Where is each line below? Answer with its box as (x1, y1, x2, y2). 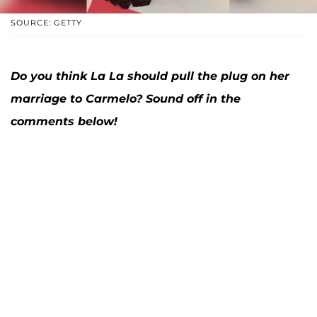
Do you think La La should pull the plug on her (11, 69, 289, 83)
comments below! (11, 114, 117, 128)
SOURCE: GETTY (11, 17, 82, 28)
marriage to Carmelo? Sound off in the (11, 91, 241, 105)
